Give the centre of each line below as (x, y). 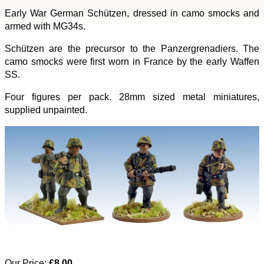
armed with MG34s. (45, 26)
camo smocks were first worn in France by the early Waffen (132, 62)
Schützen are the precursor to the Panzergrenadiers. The (132, 49)
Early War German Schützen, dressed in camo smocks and (132, 13)
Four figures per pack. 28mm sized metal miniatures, (132, 97)
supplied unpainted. (46, 110)
